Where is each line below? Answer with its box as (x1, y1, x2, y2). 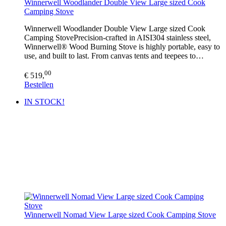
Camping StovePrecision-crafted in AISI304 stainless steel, (24, 33, 211, 42)
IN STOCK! (24, 97, 65, 106)
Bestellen (24, 80, 53, 89)
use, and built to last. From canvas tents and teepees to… (24, 51, 204, 61)
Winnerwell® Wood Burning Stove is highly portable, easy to (24, 42, 220, 51)
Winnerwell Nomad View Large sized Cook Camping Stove (24, 210, 216, 219)
